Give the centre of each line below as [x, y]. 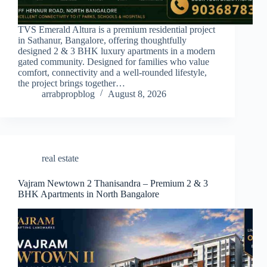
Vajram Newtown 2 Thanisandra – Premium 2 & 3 [113, 184]
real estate [60, 159]
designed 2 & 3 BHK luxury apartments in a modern [117, 51]
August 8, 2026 [137, 94]
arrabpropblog [68, 94]
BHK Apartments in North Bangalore [89, 194]
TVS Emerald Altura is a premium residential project [117, 30]
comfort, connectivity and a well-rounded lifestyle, [112, 73]
